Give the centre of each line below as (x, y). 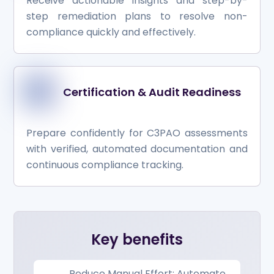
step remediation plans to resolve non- (137, 17)
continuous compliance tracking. (105, 165)
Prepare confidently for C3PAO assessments (137, 133)
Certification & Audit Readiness (152, 92)
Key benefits (137, 240)
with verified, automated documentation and (137, 149)
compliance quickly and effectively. (111, 32)
